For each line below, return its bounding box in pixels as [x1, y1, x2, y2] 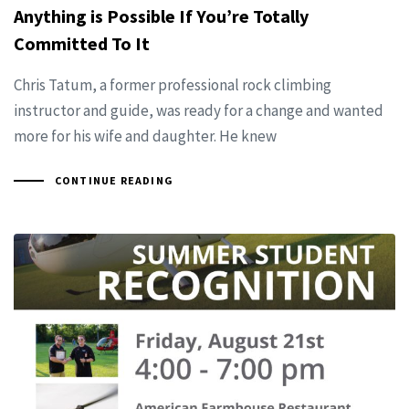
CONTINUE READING [54, 173, 173, 188]
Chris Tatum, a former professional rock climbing [14, 74, 331, 95]
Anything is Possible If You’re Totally [14, 4, 309, 27]
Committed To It [14, 31, 150, 55]
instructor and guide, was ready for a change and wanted [14, 100, 383, 121]
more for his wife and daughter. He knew [14, 125, 277, 146]
